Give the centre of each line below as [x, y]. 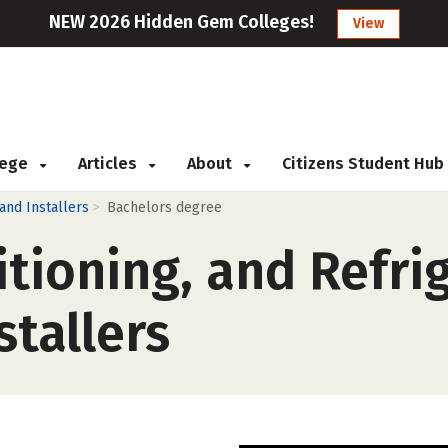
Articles [109, 163]
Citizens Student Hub [363, 163]
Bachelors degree [164, 207]
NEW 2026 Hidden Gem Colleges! [181, 22]
